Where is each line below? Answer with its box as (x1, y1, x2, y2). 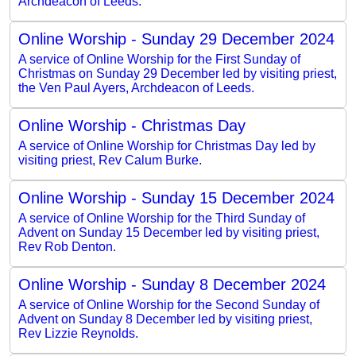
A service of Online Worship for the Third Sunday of (18, 211, 305, 225)
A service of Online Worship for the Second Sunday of (18, 297, 319, 311)
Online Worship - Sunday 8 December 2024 (18, 275, 326, 293)
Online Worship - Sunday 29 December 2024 (18, 29, 335, 48)
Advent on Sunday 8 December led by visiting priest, (18, 311, 312, 326)
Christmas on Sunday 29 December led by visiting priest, (18, 66, 337, 80)
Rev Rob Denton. (18, 239, 116, 253)
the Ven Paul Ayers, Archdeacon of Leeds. (18, 80, 254, 95)
